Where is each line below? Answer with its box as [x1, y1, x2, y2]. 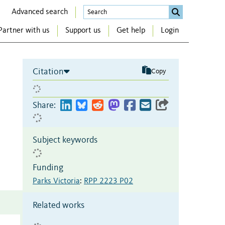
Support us [65, 27, 101, 35]
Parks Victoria [33, 177, 80, 185]
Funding [33, 163, 63, 172]
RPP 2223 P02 [84, 177, 133, 185]
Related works [33, 200, 84, 210]
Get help [117, 27, 145, 35]
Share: [33, 100, 56, 110]
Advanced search [12, 8, 68, 16]
